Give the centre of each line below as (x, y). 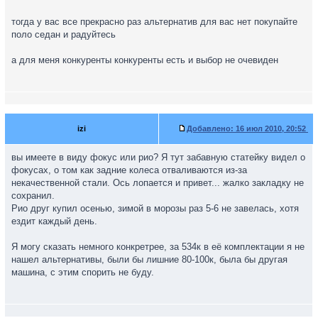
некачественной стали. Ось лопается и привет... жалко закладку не (158, 183)
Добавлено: (210, 128)
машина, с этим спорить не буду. (83, 272)
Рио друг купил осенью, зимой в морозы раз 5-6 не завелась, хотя (155, 208)
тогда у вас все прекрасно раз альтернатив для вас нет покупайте (154, 22)
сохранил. (33, 196)
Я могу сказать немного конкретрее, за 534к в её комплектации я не (158, 247)
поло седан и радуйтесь (64, 34)
